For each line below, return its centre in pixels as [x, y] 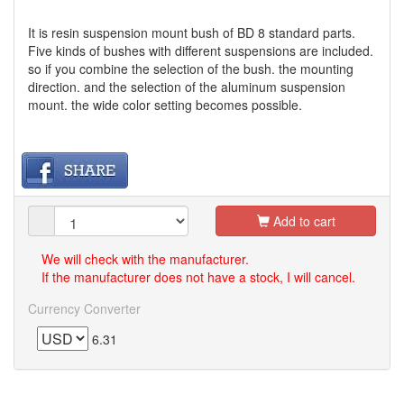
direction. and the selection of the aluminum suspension [187, 86]
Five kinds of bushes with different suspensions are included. [201, 50]
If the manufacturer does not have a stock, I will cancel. [198, 276]
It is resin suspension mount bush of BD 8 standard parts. [192, 32]
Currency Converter [84, 308]
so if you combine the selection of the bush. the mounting [191, 68]
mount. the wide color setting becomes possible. [165, 104]
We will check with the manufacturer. [145, 258]
